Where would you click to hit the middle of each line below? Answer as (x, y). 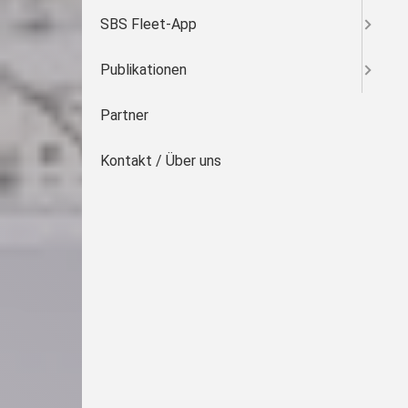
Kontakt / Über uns (160, 161)
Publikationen (143, 70)
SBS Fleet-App (148, 24)
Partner (124, 115)
